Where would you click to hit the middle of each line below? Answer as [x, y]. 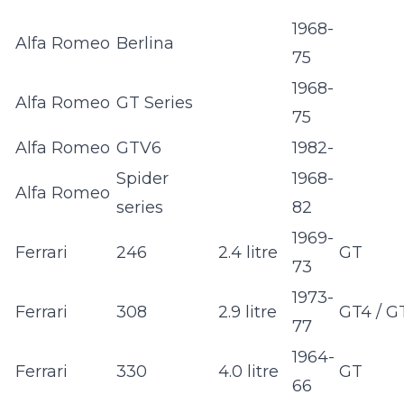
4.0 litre [248, 372]
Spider [142, 179]
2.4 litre [248, 253]
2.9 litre [248, 312]
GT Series [155, 103]
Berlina [145, 44]
